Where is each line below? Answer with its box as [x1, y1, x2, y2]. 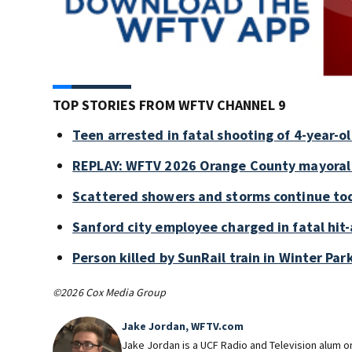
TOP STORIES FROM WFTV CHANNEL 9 [53, 96, 287, 115]
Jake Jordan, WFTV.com [122, 319, 244, 334]
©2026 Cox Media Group [53, 285, 167, 300]
